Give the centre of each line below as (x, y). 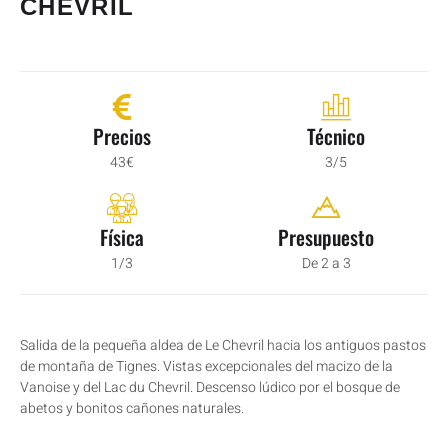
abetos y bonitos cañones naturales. (132, 409)
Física (122, 237)
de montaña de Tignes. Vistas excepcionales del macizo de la (206, 367)
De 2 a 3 (326, 264)
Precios (122, 136)
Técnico (336, 136)
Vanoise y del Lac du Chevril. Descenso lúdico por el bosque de (210, 388)
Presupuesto (326, 237)
